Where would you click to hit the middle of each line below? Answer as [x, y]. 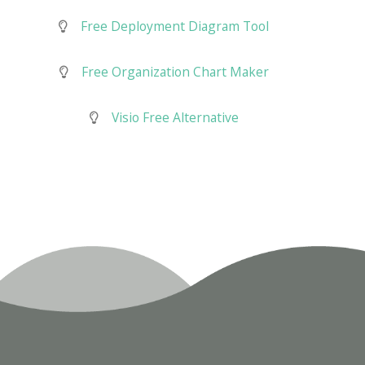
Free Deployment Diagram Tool [175, 26]
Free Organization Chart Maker [175, 71]
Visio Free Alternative [175, 117]
